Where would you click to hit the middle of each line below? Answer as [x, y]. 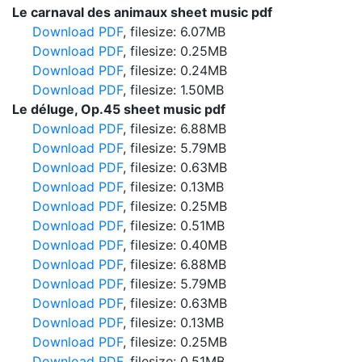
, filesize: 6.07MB [174, 32]
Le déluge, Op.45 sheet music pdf [119, 109]
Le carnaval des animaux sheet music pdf [142, 12]
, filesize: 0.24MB [175, 70]
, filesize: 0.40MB [175, 245]
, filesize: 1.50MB [173, 90]
